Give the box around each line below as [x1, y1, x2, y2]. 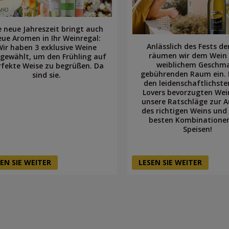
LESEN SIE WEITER [138, 157, 202, 167]
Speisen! [182, 124, 212, 134]
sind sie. [32, 70, 61, 80]
